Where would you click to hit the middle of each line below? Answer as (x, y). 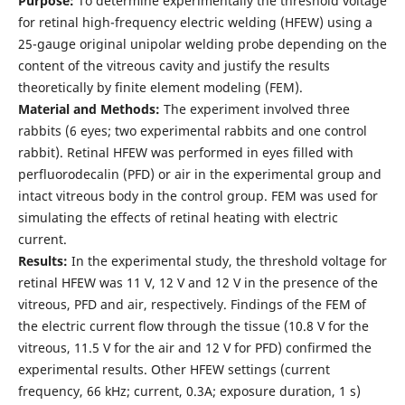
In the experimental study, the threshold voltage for (227, 260)
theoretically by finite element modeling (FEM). (160, 87)
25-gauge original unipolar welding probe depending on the (202, 43)
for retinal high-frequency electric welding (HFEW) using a (195, 22)
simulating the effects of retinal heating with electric (178, 217)
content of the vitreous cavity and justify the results (174, 65)
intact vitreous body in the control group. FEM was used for (198, 195)
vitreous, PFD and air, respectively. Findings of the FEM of (192, 304)
